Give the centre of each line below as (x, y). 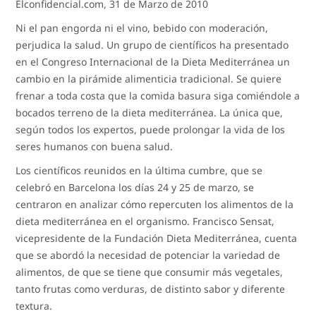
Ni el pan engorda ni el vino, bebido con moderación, (142, 28)
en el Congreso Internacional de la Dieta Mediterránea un (153, 61)
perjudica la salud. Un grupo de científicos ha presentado (152, 44)
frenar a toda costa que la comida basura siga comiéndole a (158, 95)
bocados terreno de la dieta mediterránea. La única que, (150, 112)
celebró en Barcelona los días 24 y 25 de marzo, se (135, 187)
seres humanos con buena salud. (95, 146)
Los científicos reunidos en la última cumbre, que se (139, 170)
